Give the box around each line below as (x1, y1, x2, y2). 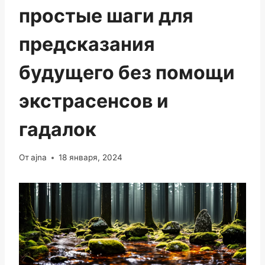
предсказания (19, 32, 155, 56)
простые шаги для (19, 4, 193, 27)
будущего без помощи (19, 60, 235, 84)
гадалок (19, 117, 96, 141)
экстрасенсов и (19, 89, 169, 112)
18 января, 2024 (59, 153, 123, 163)
